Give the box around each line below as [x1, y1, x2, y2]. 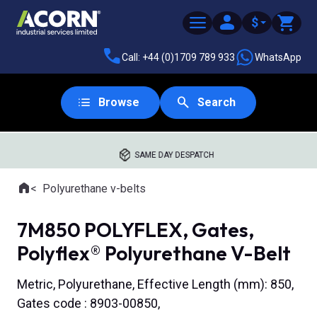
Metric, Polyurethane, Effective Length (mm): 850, [17, 277, 294, 292]
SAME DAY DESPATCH [134, 150, 214, 160]
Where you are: [16, 189, 89, 203]
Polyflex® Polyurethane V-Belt [17, 241, 291, 265]
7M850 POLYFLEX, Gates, [17, 217, 254, 242]
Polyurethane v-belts [42, 182, 146, 195]
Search [197, 96, 236, 109]
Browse [98, 96, 139, 109]
